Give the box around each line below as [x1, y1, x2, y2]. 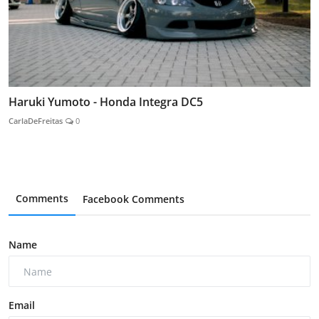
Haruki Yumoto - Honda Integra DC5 [9, 94, 203, 110]
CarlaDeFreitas [9, 115, 63, 127]
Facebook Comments [83, 192, 184, 206]
